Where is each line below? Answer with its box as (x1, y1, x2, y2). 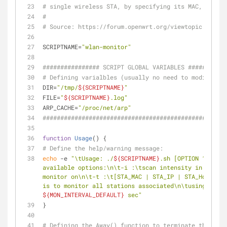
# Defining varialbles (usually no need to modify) (43, 73, 216, 81)
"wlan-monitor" (82, 43, 131, 51)
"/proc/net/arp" (78, 103, 131, 111)
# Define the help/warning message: (43, 144, 163, 152)
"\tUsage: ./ (71, 154, 113, 162)
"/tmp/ (57, 83, 78, 91)
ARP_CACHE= (43, 103, 78, 111)
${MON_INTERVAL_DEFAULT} (43, 191, 124, 199)
